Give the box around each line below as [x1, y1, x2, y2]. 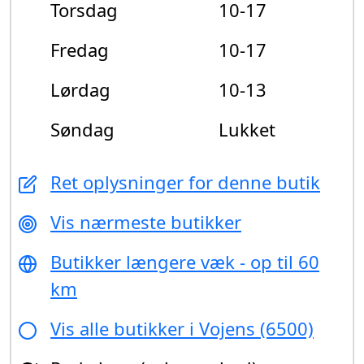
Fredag [50, 37, 109, 62]
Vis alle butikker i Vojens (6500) [50, 315, 314, 340]
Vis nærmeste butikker [50, 209, 241, 234]
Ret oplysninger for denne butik [50, 169, 320, 194]
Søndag [50, 116, 115, 141]
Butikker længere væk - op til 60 [50, 249, 319, 274]
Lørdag [50, 76, 110, 102]
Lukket [219, 116, 275, 141]
